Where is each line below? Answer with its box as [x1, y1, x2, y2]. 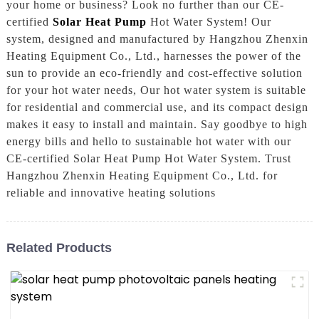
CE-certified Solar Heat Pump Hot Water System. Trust [6, 152, 291, 165]
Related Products [6, 240, 112, 255]
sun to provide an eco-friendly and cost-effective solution [6, 67, 303, 80]
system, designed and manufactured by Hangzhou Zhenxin [6, 33, 308, 46]
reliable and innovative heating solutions [6, 187, 216, 199]
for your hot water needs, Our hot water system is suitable [6, 84, 306, 97]
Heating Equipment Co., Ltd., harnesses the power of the [6, 50, 301, 63]
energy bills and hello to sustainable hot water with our [6, 135, 291, 148]
